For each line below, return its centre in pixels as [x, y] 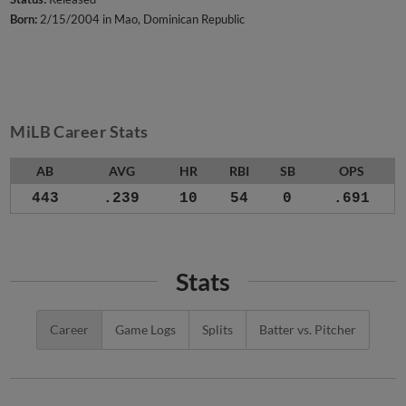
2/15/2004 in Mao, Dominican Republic [141, 19]
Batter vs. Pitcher [308, 330]
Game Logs [145, 330]
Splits [217, 330]
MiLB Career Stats [79, 132]
